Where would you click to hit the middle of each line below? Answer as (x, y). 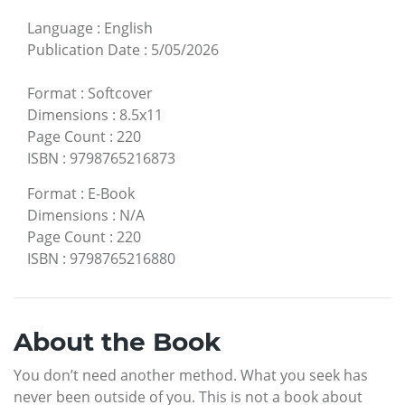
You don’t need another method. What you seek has (191, 376)
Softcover (120, 94)
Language (60, 28)
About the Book (117, 342)
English (128, 28)
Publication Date (84, 50)
